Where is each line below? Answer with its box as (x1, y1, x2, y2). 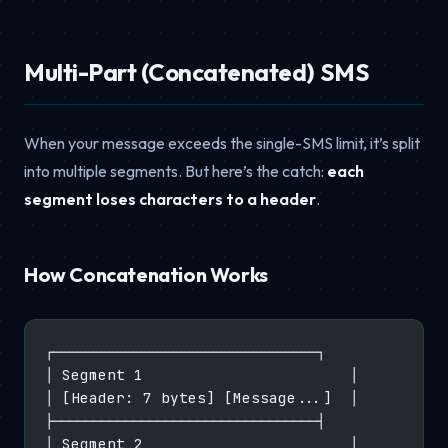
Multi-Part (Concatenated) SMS (24, 56, 370, 87)
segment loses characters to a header (24, 188, 316, 209)
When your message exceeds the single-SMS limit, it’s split (24, 132, 420, 153)
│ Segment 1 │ (44, 364, 358, 384)
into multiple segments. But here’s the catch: (24, 160, 327, 181)
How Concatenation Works (24, 261, 268, 287)
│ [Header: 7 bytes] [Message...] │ (44, 387, 358, 407)
